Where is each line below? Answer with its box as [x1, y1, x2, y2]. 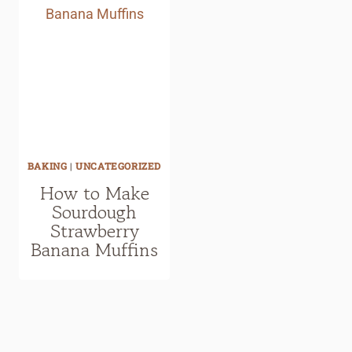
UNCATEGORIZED [75, 159, 162, 173]
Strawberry [49, 217, 139, 245]
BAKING [27, 159, 68, 173]
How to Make [39, 179, 149, 207]
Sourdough [52, 198, 137, 226]
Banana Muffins [31, 236, 158, 264]
